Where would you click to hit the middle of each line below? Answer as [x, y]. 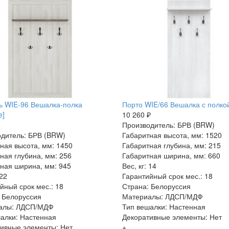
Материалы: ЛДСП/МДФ [162, 196]
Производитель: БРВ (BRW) [168, 124]
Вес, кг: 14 [139, 165]
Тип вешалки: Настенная [164, 206]
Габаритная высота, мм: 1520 [172, 135]
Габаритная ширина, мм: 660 [171, 155]
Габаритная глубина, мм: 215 [171, 145]
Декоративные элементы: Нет [172, 216]
